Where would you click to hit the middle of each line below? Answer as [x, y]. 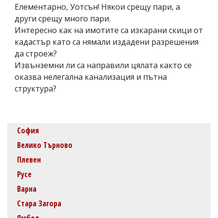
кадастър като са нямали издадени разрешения [107, 42]
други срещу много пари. [63, 18]
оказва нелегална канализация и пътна [91, 77]
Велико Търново [45, 145]
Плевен [29, 159]
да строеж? [36, 53]
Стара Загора [39, 203]
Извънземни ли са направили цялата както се [103, 65]
